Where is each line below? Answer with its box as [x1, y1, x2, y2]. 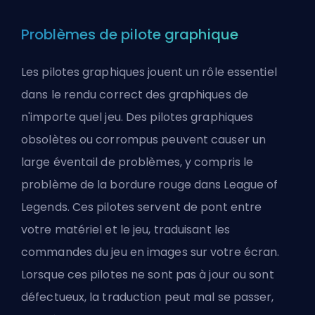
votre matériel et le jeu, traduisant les [21, 221, 231, 238]
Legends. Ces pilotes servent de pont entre [21, 198, 262, 215]
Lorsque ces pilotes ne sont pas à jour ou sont [21, 266, 274, 283]
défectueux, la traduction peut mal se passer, [21, 288, 274, 305]
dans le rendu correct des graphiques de [21, 86, 248, 103]
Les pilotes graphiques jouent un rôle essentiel [21, 63, 277, 80]
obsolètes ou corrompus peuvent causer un [21, 131, 266, 148]
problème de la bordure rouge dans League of [21, 176, 278, 193]
